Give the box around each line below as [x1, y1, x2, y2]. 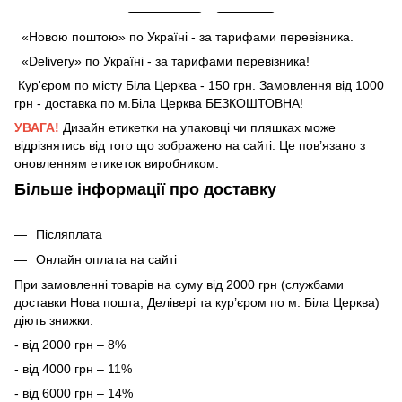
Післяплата [36, 226, 102, 241]
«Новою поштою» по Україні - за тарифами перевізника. [14, 29, 354, 44]
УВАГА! [14, 119, 59, 135]
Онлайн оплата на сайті [36, 251, 177, 267]
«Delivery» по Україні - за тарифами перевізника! [14, 53, 310, 68]
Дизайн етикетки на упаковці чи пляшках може [63, 119, 336, 135]
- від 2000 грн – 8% [14, 337, 126, 353]
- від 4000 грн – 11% [14, 362, 132, 377]
